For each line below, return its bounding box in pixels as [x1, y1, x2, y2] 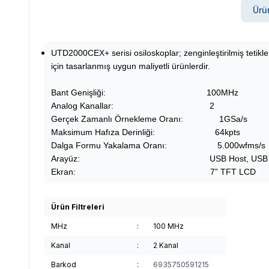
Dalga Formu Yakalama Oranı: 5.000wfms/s [51, 140, 265, 150]
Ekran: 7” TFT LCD [51, 166, 256, 177]
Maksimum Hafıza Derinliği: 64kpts [51, 127, 240, 137]
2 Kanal [153, 240, 178, 250]
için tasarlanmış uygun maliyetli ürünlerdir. [51, 61, 210, 71]
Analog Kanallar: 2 [51, 100, 214, 110]
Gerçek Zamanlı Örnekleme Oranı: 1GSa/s [51, 113, 247, 124]
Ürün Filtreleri [51, 202, 104, 211]
